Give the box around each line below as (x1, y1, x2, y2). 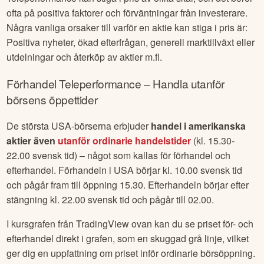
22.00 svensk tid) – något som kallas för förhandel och (6, 148, 231, 163)
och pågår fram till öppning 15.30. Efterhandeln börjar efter (6, 178, 249, 192)
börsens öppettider (6, 91, 98, 108)
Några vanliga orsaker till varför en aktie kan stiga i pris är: (6, 20, 248, 34)
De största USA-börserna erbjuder (6, 119, 151, 133)
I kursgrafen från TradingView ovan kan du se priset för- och (6, 217, 254, 231)
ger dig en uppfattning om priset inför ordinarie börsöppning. (6, 246, 256, 260)
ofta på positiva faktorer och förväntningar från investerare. (6, 5, 248, 19)
